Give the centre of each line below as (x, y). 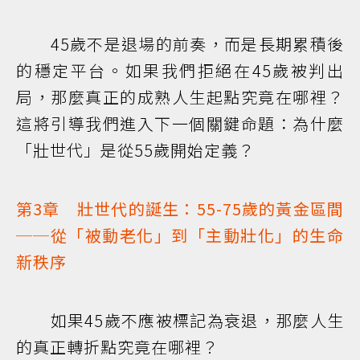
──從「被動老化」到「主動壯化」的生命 (180, 235)
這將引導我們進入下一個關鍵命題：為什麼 (180, 124)
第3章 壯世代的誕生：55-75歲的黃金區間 (180, 209)
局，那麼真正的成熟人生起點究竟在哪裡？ (180, 97)
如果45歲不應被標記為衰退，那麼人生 (180, 321)
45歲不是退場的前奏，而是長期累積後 (180, 44)
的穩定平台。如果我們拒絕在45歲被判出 (180, 71)
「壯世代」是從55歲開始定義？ (135, 150)
